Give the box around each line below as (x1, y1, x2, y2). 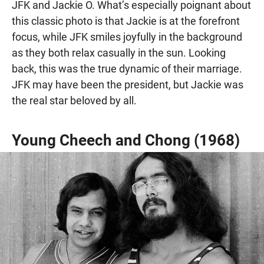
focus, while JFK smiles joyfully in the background (12, 31, 242, 44)
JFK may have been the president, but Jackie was (12, 78, 243, 91)
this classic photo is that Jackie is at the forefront (12, 15, 240, 28)
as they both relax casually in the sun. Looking (12, 47, 226, 60)
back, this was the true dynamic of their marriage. (12, 62, 242, 75)
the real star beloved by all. (12, 94, 137, 107)
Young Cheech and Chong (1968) (12, 131, 240, 150)
